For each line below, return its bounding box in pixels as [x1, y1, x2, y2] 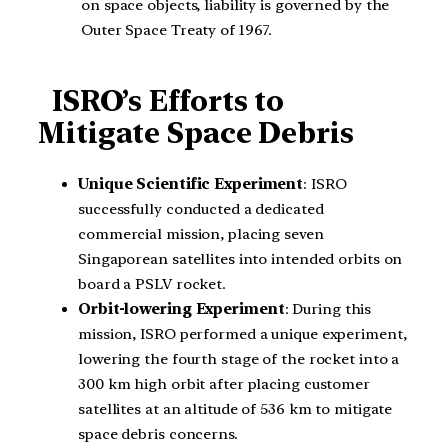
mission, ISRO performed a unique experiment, [78, 325, 407, 344]
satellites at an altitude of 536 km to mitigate [78, 400, 393, 419]
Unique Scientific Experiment [78, 175, 304, 194]
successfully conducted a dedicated [78, 200, 324, 219]
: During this [284, 300, 372, 319]
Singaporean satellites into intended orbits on [78, 250, 403, 269]
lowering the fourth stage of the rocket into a [78, 350, 400, 369]
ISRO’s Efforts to [51, 83, 285, 118]
